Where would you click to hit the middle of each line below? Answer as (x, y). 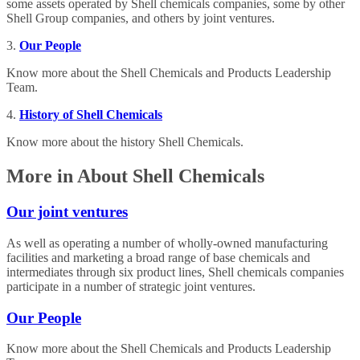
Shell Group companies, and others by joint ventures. (141, 18)
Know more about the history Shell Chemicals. (125, 142)
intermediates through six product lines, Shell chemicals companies (175, 272)
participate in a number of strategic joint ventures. (131, 286)
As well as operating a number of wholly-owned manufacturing (167, 243)
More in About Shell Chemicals (135, 176)
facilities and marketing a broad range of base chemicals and (158, 257)
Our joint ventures (67, 212)
